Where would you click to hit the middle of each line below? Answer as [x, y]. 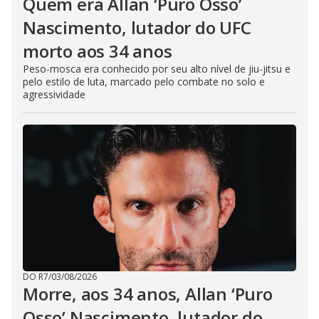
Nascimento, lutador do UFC [137, 27]
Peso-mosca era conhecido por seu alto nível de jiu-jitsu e [157, 69]
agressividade [54, 94]
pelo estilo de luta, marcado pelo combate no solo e [144, 82]
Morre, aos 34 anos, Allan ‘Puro [148, 294]
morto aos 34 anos [98, 51]
